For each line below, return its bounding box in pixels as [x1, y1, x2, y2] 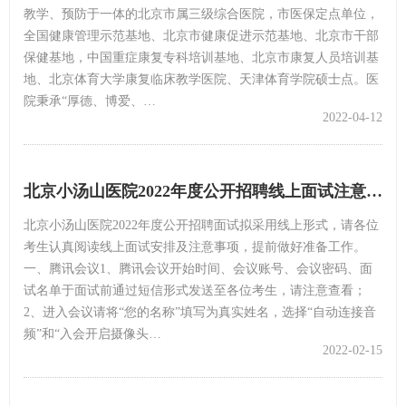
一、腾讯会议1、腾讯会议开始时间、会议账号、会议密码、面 [24, 261, 372, 275]
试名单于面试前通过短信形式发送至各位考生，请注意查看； [24, 283, 366, 297]
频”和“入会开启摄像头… [24, 326, 161, 341]
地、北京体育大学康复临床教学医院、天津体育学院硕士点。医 [24, 72, 379, 86]
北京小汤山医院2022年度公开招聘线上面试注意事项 [366, 181, 382, 200]
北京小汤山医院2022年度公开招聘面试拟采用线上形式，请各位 [24, 217, 379, 232]
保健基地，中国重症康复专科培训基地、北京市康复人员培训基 [24, 50, 379, 64]
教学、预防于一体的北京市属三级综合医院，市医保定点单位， [24, 6, 379, 21]
